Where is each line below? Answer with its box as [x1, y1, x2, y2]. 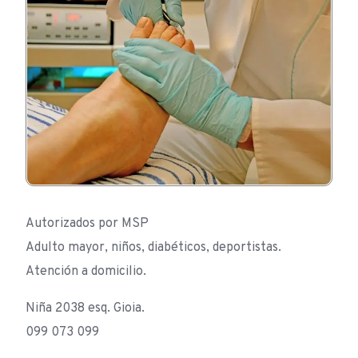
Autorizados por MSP [26, 216, 149, 233]
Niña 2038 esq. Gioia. [26, 300, 145, 317]
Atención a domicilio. [26, 264, 146, 280]
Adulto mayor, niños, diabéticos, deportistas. [26, 240, 281, 257]
